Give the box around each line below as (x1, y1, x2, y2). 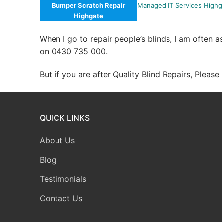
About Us (40, 135, 75, 145)
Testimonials (40, 174, 86, 184)
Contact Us (40, 193, 82, 203)
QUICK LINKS (40, 113, 90, 123)
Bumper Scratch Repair (52, 1, 126, 10)
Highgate (74, 12, 104, 20)
